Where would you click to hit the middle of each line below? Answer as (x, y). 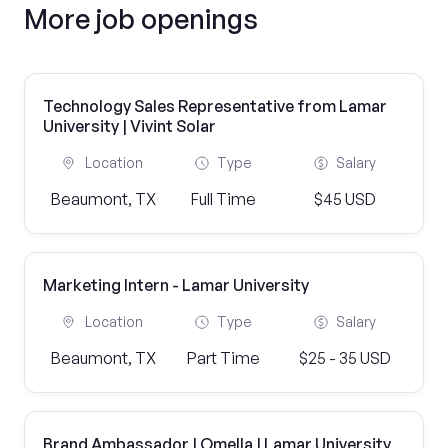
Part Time (224, 358)
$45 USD (344, 199)
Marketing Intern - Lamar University (176, 285)
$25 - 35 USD (344, 358)
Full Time (224, 199)
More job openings (141, 18)
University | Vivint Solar (129, 126)
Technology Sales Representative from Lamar (215, 106)
